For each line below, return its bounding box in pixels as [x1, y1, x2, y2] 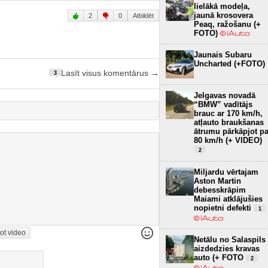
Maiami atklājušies [194, 194, 263, 203]
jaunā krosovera [194, 10, 253, 20]
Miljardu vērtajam [194, 167, 258, 176]
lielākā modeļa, [194, 1, 250, 11]
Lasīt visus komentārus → [61, 69, 159, 78]
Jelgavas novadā [194, 90, 255, 100]
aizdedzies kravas [194, 243, 260, 253]
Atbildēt [133, 11, 154, 19]
